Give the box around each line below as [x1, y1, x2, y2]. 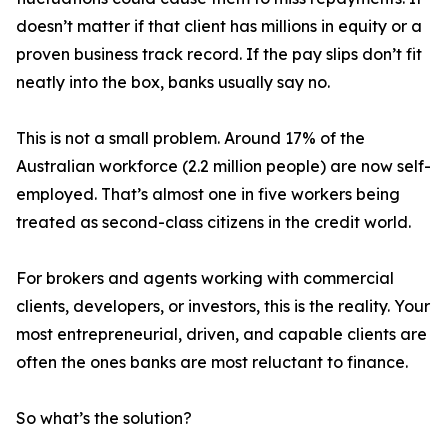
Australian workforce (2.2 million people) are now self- [16, 156, 431, 177]
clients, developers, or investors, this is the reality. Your [16, 296, 430, 317]
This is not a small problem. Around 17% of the [16, 128, 365, 149]
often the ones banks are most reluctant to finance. [16, 352, 408, 373]
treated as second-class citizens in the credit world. [16, 212, 411, 233]
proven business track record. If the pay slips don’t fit [16, 44, 422, 65]
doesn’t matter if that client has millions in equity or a [16, 16, 422, 37]
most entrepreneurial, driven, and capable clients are [16, 324, 427, 345]
